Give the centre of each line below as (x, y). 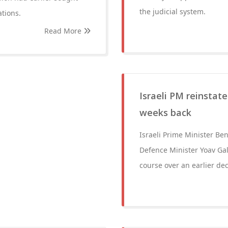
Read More (64, 31)
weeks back (165, 112)
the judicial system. (173, 11)
